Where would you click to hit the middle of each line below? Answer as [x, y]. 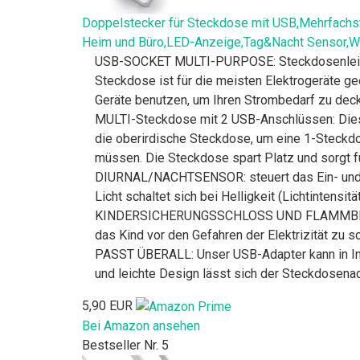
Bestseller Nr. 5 [125, 345]
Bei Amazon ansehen [141, 325]
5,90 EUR [107, 306]
